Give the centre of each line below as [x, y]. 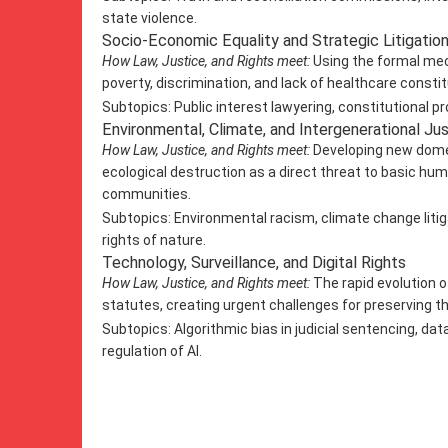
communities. [146, 194]
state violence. [149, 18]
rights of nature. [154, 240]
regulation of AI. [152, 351]
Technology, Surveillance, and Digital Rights [254, 262]
